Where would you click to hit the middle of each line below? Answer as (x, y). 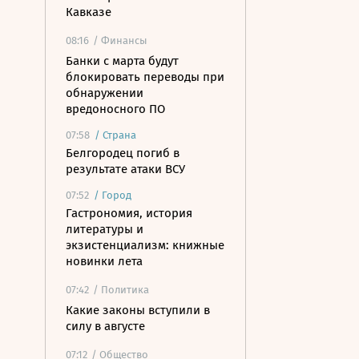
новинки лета (104, 261)
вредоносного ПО (115, 109)
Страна (119, 135)
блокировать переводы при (145, 77)
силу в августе (105, 326)
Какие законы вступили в (138, 310)
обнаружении (105, 93)
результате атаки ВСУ (125, 169)
